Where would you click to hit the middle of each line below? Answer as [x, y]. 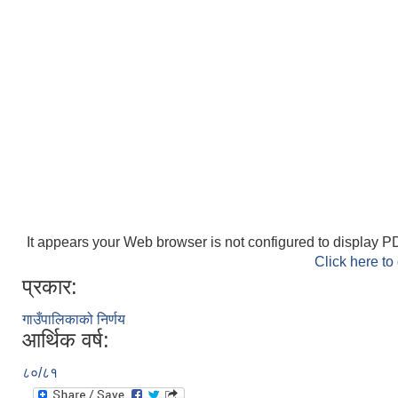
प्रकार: [50, 286]
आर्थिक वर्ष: [66, 339]
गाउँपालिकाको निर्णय [74, 319]
